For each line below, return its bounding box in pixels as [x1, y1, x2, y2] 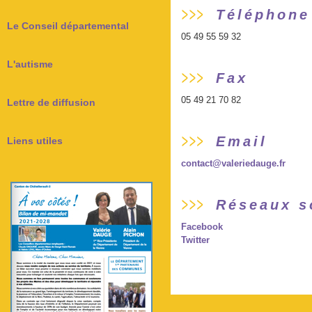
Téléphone [216, 7, 310, 22]
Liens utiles [7, 135, 63, 146]
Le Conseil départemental [7, 20, 129, 31]
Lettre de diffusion [7, 97, 95, 108]
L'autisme [7, 58, 53, 70]
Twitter [181, 235, 210, 245]
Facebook [181, 221, 223, 232]
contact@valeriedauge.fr [181, 158, 286, 169]
